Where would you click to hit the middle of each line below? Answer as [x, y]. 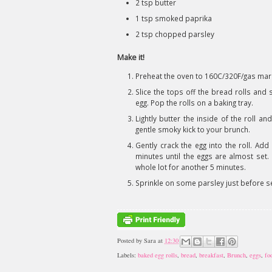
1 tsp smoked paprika [174, 18]
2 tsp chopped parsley [175, 34]
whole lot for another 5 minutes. [191, 167]
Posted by [131, 241]
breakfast [211, 255]
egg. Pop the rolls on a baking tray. [194, 103]
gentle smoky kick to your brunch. [193, 129]
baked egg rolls [158, 255]
